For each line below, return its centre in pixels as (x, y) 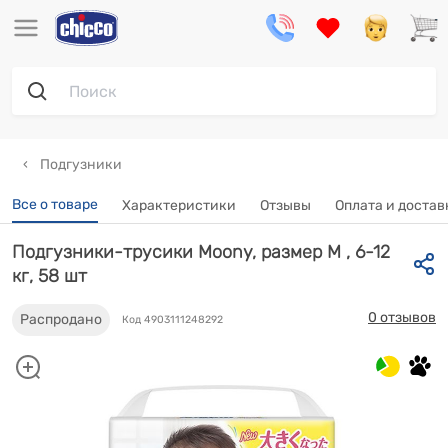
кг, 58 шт (49, 276)
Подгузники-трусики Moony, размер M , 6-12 (201, 252)
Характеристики (179, 205)
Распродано (61, 319)
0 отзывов (402, 317)
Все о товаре (55, 204)
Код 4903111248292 (172, 319)
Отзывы (285, 205)
